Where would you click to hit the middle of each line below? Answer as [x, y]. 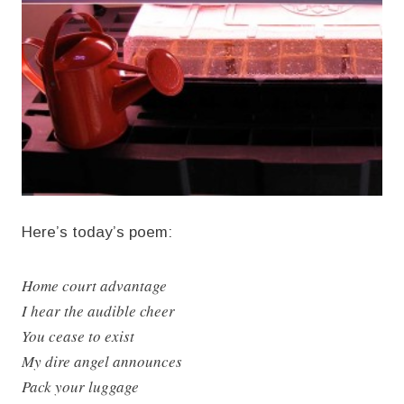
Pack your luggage [80, 386]
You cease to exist [78, 335]
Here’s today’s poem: [97, 232]
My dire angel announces [102, 361]
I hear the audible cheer [98, 310]
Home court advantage [94, 285]
